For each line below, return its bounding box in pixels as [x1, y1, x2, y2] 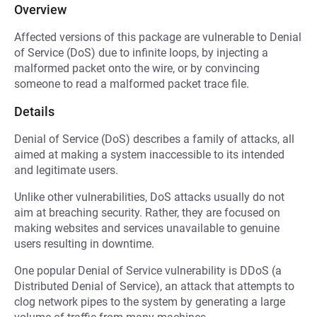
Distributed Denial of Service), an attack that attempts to [14, 279, 294, 293]
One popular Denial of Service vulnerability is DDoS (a [14, 264, 282, 277]
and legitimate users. [14, 163, 118, 177]
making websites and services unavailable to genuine [14, 221, 279, 235]
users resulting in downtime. [14, 237, 154, 250]
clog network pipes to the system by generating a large [14, 295, 285, 309]
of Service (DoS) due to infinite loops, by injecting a [14, 46, 268, 59]
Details [14, 104, 54, 119]
